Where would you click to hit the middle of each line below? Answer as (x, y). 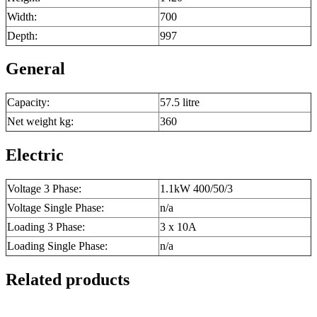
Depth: (22, 35)
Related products (68, 280)
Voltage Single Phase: (56, 208)
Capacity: (28, 103)
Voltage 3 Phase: (44, 189)
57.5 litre (180, 103)
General (35, 69)
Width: (22, 16)
